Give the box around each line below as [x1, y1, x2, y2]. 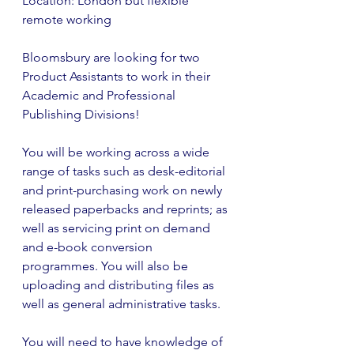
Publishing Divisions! [22, 107, 140, 122]
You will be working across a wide [22, 145, 213, 160]
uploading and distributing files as [22, 277, 217, 292]
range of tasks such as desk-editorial [22, 164, 228, 179]
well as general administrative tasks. [22, 296, 220, 311]
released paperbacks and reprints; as [22, 201, 231, 217]
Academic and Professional [22, 88, 179, 103]
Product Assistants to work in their [22, 69, 213, 84]
